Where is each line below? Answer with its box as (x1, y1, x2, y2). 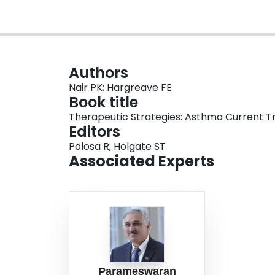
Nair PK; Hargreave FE (69, 80, 172, 95)
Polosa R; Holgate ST (69, 139, 166, 154)
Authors (69, 63, 128, 83)
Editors (69, 122, 120, 142)
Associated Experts (69, 151, 214, 172)
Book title (69, 92, 138, 113)
